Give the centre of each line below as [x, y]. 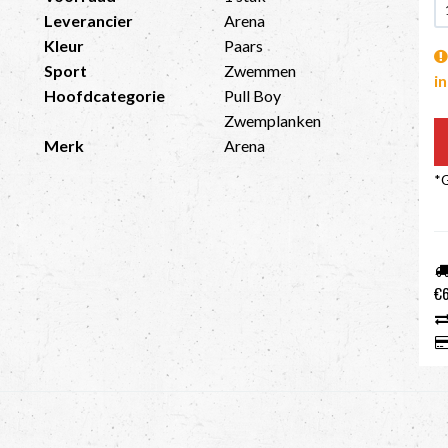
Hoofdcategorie [104, 95]
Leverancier [88, 20]
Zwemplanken [272, 120]
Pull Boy [252, 95]
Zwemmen [259, 70]
